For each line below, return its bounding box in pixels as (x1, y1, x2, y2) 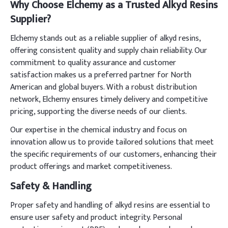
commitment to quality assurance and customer (10, 56, 176, 70)
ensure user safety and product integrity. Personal (10, 211, 182, 224)
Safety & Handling (10, 178, 92, 195)
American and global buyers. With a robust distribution (10, 80, 197, 94)
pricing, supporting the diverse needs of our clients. (10, 105, 187, 119)
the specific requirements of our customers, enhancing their (10, 148, 217, 161)
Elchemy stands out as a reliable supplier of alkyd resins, (10, 32, 201, 45)
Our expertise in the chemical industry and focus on (10, 123, 187, 137)
